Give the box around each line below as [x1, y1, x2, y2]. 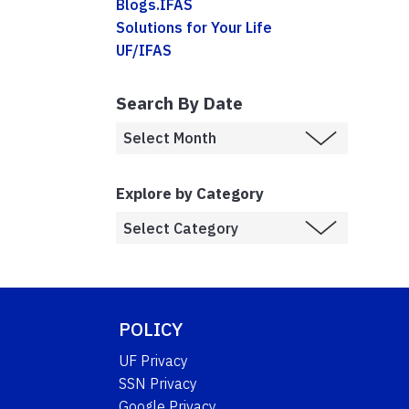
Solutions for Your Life [115, 17, 272, 37]
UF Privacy [119, 351, 189, 371]
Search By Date [115, 90, 243, 114]
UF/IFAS [115, 40, 172, 59]
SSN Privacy [119, 374, 198, 393]
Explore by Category [115, 184, 264, 204]
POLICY [119, 317, 184, 342]
